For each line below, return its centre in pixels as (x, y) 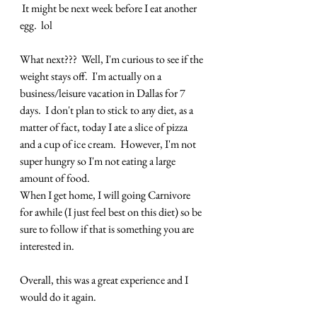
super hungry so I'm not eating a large (99, 161)
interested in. (47, 246)
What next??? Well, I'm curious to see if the (113, 59)
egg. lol (36, 25)
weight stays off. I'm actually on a (92, 76)
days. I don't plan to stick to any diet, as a (108, 110)
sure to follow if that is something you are (108, 229)
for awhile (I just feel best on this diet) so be (112, 212)
